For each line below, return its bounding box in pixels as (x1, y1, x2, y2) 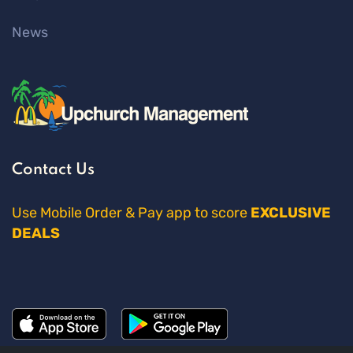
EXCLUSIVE (251, 203, 331, 221)
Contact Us (12, 162, 95, 178)
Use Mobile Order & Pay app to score (12, 203, 251, 221)
